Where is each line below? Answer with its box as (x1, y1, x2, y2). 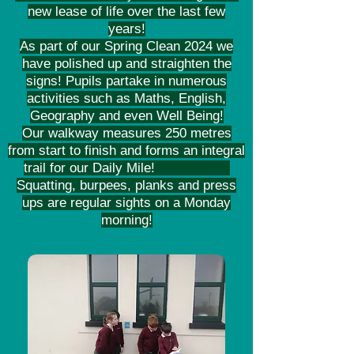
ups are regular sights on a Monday (22, 195, 231, 210)
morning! (100, 213, 153, 228)
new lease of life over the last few (28, 4, 225, 19)
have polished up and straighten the (21, 56, 232, 71)
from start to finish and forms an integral (8, 143, 245, 158)
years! (107, 21, 145, 36)
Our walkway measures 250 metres (21, 126, 232, 141)
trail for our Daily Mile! (23, 160, 230, 175)
